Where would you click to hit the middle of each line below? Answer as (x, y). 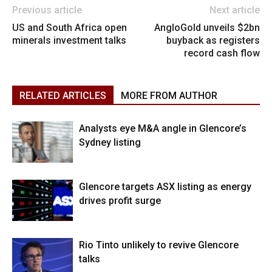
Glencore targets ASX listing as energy (165, 186)
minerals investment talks (69, 40)
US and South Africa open (70, 27)
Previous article (47, 10)
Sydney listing (110, 142)
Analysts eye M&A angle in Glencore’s (163, 128)
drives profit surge (120, 200)
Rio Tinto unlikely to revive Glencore (159, 245)
